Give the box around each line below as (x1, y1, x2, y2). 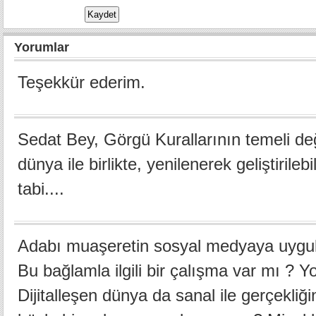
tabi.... (18, 179, 64, 198)
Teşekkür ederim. (18, 73, 145, 92)
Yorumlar (14, 40, 69, 54)
